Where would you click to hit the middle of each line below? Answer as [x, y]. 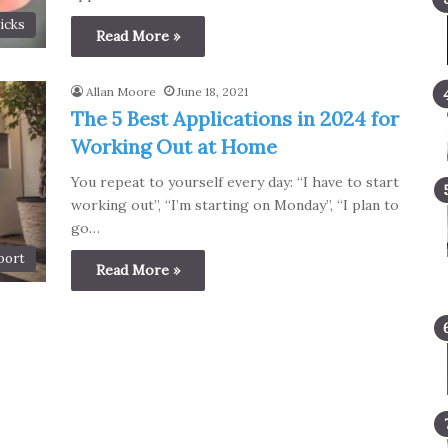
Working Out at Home [173, 146]
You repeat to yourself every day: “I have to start [234, 182]
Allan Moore [120, 91]
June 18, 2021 [212, 91]
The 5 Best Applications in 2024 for [234, 118]
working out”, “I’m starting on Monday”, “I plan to [234, 205]
